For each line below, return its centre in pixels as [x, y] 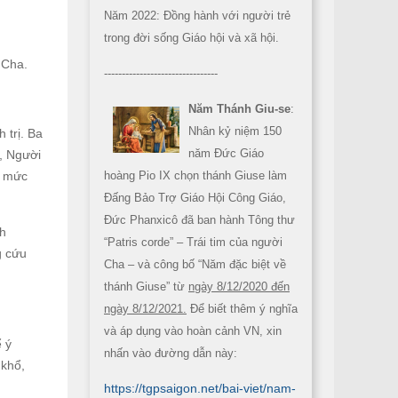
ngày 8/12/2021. [145, 309]
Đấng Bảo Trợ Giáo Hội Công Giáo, [195, 198]
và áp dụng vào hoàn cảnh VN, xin [193, 331]
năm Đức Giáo [226, 153]
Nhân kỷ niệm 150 [235, 131]
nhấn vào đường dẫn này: [171, 353]
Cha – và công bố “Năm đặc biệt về [195, 264]
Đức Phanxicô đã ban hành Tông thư [199, 220]
